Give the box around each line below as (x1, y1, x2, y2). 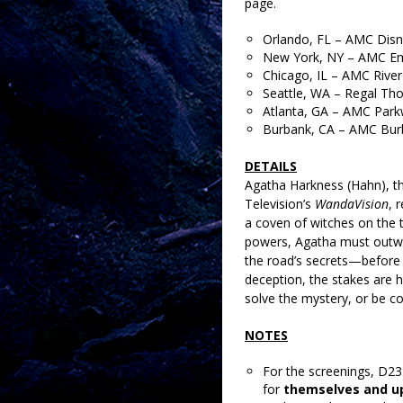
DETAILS (245, 157, 297, 175)
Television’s (245, 195, 315, 213)
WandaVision (315, 195, 389, 213)
